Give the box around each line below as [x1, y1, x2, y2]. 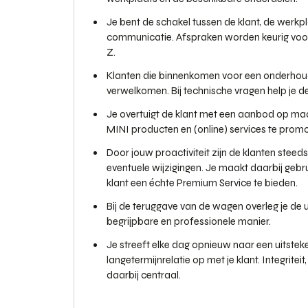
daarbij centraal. [107, 269, 183, 281]
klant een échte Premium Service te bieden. [107, 177, 298, 189]
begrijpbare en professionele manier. [107, 215, 271, 228]
